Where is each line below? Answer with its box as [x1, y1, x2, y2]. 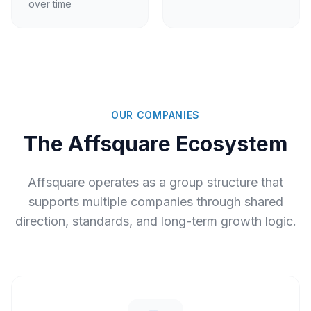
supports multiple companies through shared [28, 194, 283, 209]
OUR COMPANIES [110, 109, 201, 121]
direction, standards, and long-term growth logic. [15, 214, 296, 228]
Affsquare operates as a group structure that [28, 175, 283, 190]
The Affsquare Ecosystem [24, 131, 287, 156]
